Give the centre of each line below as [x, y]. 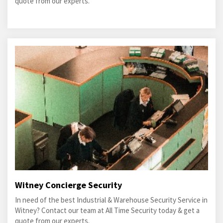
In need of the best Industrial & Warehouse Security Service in [111, 200]
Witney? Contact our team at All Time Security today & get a [107, 210]
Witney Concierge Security [68, 185]
